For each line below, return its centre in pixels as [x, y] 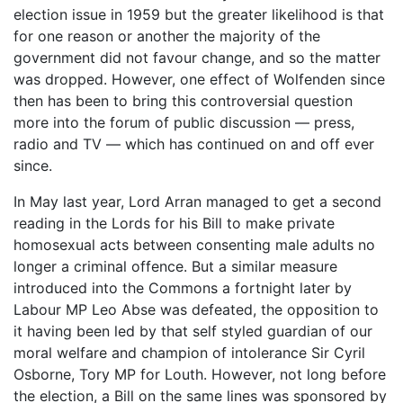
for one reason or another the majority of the [167, 36]
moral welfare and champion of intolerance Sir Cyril [189, 352]
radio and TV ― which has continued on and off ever [194, 143]
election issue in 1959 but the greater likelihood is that [199, 14]
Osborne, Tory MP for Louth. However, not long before [200, 374]
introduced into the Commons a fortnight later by [183, 287]
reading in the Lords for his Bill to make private [174, 223]
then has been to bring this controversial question [183, 100]
